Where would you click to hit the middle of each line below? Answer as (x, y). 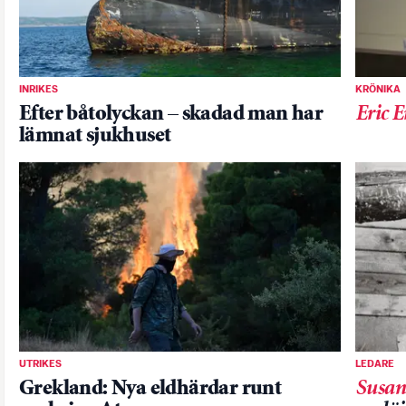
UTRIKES (40, 364)
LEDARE (375, 364)
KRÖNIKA (378, 89)
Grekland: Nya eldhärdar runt (150, 389)
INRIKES (39, 89)
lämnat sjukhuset (95, 136)
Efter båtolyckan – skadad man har (171, 114)
